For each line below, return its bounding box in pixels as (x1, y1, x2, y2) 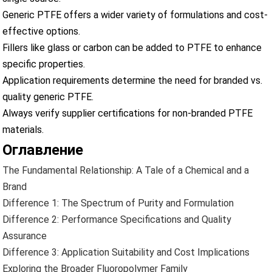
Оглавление (2, 141, 84, 158)
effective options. (2, 25, 81, 37)
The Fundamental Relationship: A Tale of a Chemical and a (2, 164, 250, 176)
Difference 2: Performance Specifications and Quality (2, 213, 232, 225)
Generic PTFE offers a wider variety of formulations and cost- (2, 8, 268, 21)
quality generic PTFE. (2, 90, 94, 103)
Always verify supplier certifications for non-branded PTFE (2, 107, 253, 119)
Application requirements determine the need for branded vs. (2, 74, 263, 86)
